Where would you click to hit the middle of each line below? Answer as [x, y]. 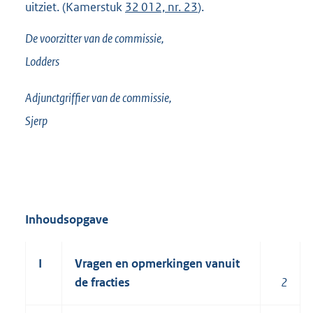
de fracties [102, 282]
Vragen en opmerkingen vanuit [157, 263]
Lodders [42, 62]
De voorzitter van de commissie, [95, 39]
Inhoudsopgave [67, 219]
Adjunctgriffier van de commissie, [99, 97]
